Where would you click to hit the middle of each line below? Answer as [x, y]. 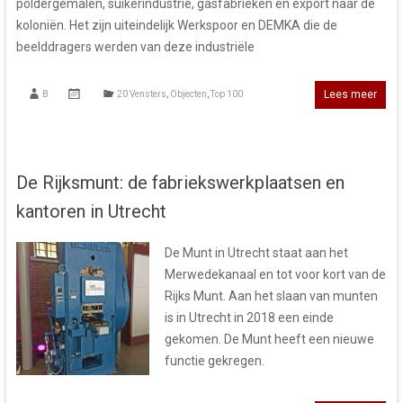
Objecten [188, 94]
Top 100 [226, 94]
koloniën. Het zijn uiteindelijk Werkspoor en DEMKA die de [176, 25]
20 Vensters [141, 94]
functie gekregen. [214, 360]
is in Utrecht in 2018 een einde [249, 317]
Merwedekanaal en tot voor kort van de [275, 274]
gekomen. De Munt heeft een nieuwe [269, 339]
